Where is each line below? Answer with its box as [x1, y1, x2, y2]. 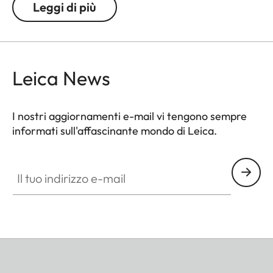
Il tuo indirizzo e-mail [12, 158, 101, 171]
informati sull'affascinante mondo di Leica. [12, 123, 217, 138]
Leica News [12, 65, 110, 90]
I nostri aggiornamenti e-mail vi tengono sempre [12, 108, 247, 123]
